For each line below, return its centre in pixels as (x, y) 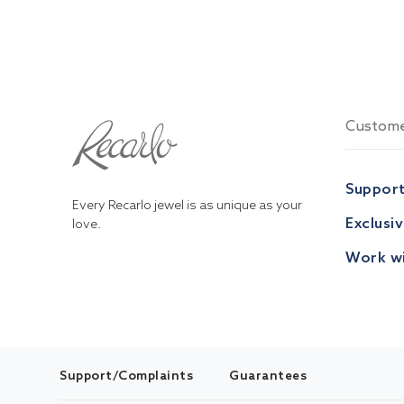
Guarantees (268, 375)
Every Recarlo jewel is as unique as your (187, 205)
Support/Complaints (126, 375)
